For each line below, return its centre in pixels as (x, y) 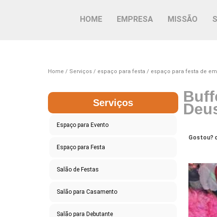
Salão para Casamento (87, 192)
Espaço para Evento (82, 125)
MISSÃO (183, 19)
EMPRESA (135, 19)
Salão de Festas (77, 169)
